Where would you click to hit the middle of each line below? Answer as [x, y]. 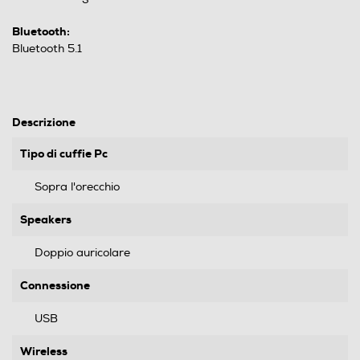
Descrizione [44, 123]
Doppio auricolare [82, 253]
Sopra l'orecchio [77, 187]
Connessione [55, 286]
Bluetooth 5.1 [47, 49]
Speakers [46, 220]
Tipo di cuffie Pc [64, 154]
